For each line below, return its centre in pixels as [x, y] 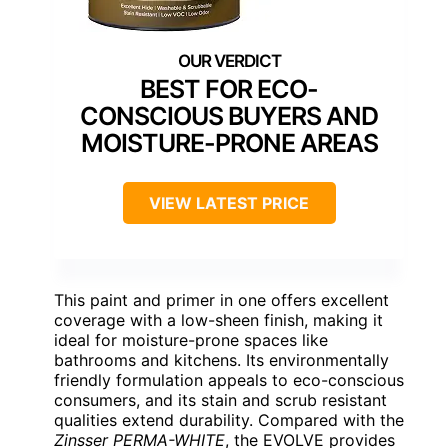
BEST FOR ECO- [229, 89]
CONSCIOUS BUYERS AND [229, 116]
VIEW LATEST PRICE [229, 203]
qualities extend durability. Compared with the [229, 420]
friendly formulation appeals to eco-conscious [229, 380]
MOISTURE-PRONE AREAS [229, 143]
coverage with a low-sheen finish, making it [218, 320]
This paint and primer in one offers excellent [221, 300]
